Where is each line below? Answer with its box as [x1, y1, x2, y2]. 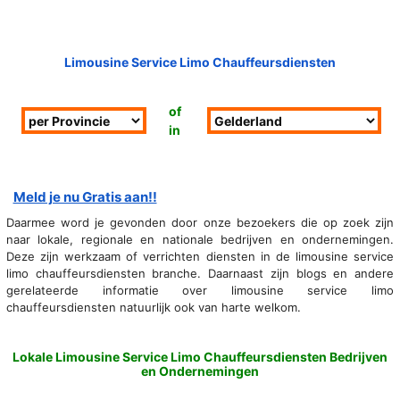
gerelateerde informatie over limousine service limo [6, 282, 394, 297]
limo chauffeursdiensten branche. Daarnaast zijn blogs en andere [6, 265, 394, 280]
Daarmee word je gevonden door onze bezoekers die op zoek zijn [6, 214, 394, 229]
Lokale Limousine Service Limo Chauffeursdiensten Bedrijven [12, 348, 387, 364]
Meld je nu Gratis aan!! [12, 188, 157, 206]
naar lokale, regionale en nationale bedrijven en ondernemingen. [6, 231, 394, 246]
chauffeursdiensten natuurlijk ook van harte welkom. [6, 299, 301, 314]
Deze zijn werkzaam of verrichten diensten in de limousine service [6, 248, 394, 263]
